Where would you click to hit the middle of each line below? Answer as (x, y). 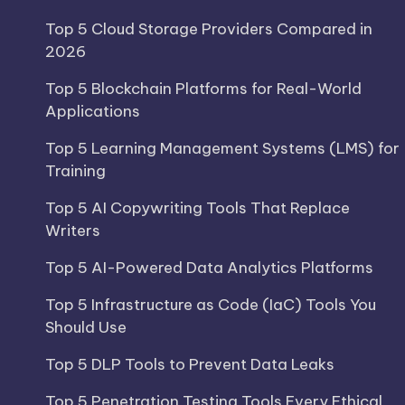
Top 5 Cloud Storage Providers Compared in (209, 29)
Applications (93, 111)
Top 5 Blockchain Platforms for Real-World (203, 89)
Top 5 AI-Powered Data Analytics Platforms (209, 268)
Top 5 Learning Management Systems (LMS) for (222, 148)
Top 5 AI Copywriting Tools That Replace (198, 208)
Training (75, 171)
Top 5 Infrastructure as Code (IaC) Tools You (211, 305)
